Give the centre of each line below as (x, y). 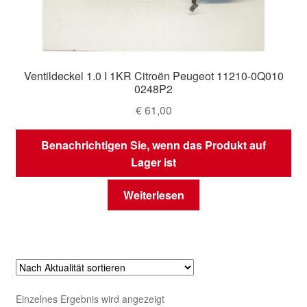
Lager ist (153, 162)
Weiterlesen (153, 195)
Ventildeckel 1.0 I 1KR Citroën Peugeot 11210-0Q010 (153, 76)
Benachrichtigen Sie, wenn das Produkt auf (153, 145)
